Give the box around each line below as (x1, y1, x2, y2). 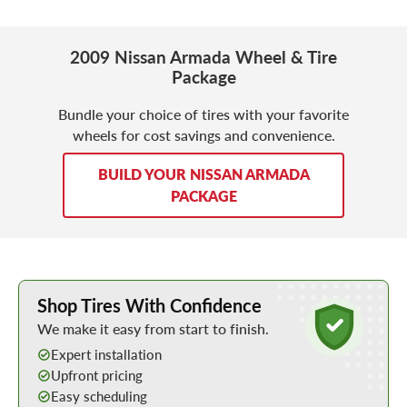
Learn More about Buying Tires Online (19, 279, 230, 298)
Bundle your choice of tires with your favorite (58, 103, 349, 124)
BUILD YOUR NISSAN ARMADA (97, 163, 310, 184)
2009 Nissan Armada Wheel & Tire (70, 45, 337, 69)
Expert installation (51, 344, 162, 365)
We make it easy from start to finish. (37, 318, 269, 340)
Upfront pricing (51, 365, 143, 386)
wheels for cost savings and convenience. (72, 124, 335, 145)
